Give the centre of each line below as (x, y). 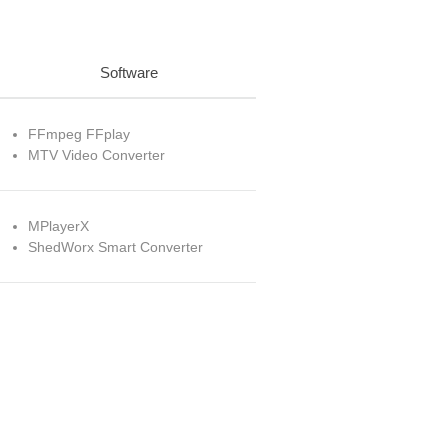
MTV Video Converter (96, 155)
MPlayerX (58, 226)
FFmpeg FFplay (79, 134)
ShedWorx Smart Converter (115, 247)
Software (129, 72)
